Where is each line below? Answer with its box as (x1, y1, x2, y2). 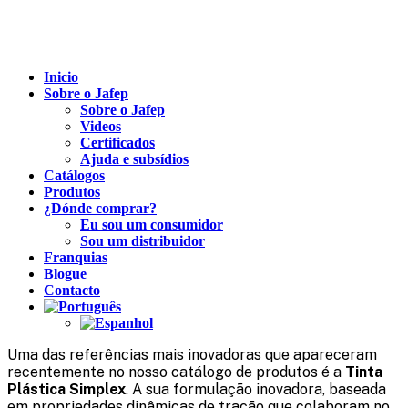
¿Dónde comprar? (44, 200, 157, 216)
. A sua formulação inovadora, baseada (126, 381, 386, 398)
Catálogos (44, 168, 105, 183)
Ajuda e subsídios (80, 151, 189, 167)
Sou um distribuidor (80, 233, 205, 249)
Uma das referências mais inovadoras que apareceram (7, 346, 377, 363)
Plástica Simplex (7, 381, 126, 398)
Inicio (44, 69, 78, 85)
